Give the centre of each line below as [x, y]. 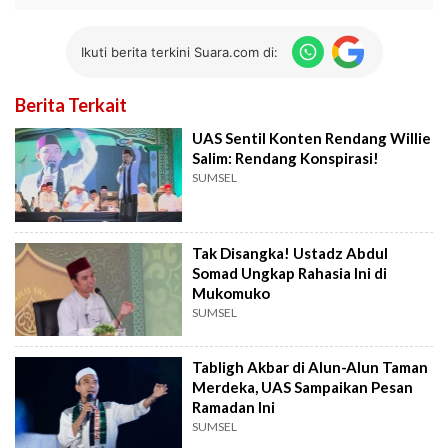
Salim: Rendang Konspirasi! [286, 158]
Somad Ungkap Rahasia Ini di [290, 272]
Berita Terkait [71, 105]
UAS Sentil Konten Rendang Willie [312, 138]
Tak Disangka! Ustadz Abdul [290, 252]
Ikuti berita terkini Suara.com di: [179, 51]
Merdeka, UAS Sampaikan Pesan [303, 387]
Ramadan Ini [234, 407]
